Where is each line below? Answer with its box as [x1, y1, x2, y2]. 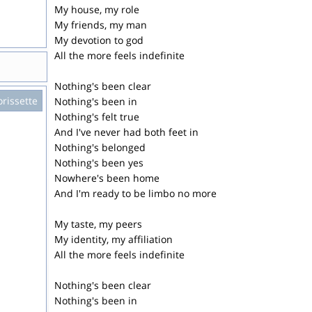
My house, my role [54, 3, 139, 16]
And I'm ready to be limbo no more [54, 187, 217, 200]
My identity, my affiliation [54, 233, 173, 246]
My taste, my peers [54, 217, 142, 231]
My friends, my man [54, 18, 147, 31]
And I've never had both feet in [54, 125, 198, 139]
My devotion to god [54, 33, 143, 47]
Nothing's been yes [54, 156, 143, 169]
